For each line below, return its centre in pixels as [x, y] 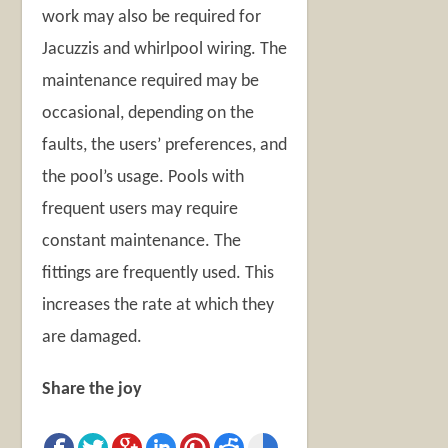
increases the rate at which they [158, 305]
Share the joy [92, 389]
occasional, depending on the [148, 113]
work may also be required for [152, 17]
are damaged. [92, 337]
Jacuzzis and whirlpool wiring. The [165, 49]
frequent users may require [140, 209]
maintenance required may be [151, 81]
